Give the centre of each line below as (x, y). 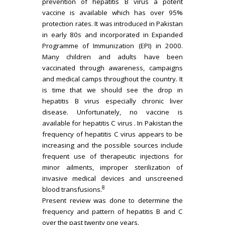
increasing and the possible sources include (113, 145)
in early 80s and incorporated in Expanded (113, 35)
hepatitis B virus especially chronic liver (113, 101)
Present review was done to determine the (113, 200)
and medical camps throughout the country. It (113, 79)
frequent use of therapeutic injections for (113, 156)
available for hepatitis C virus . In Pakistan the (113, 123)
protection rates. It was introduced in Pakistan (113, 24)
